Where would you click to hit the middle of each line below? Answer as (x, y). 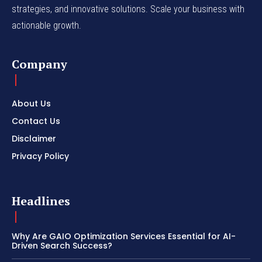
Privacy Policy (40, 156)
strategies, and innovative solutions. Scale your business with (128, 9)
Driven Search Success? (62, 246)
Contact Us (36, 121)
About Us (31, 104)
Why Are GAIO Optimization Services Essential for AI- (124, 237)
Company (39, 64)
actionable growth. (46, 26)
